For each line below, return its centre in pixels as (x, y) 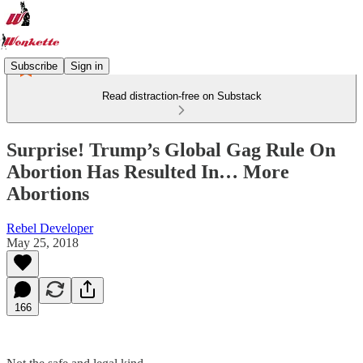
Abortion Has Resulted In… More (148, 171)
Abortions (48, 193)
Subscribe (34, 66)
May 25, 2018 (43, 242)
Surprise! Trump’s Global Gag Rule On (171, 149)
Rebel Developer (50, 228)
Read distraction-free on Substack (181, 96)
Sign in (87, 66)
